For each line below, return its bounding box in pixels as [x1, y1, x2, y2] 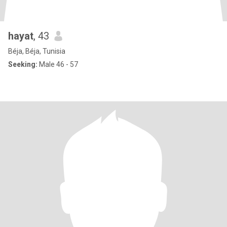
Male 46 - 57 [37, 60, 78, 68]
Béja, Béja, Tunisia [8, 47, 65, 55]
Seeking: [8, 60, 37, 68]
